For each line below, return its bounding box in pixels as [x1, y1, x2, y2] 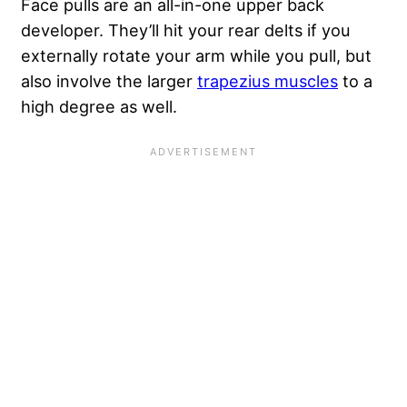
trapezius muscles [197, 70, 338, 91]
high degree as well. [21, 95, 182, 116]
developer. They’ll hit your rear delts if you [21, 19, 351, 40]
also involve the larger [21, 70, 197, 91]
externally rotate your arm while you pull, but [21, 45, 372, 65]
